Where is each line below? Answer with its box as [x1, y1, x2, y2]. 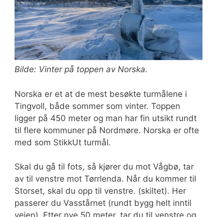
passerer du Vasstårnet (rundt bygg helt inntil [15, 198, 191, 208]
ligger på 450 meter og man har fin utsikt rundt [15, 113, 197, 123]
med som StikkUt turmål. [15, 137, 111, 147]
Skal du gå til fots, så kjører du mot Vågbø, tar [15, 162, 194, 172]
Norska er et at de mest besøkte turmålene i [15, 89, 187, 99]
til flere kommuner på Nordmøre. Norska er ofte [15, 125, 199, 135]
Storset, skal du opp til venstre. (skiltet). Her [15, 186, 186, 196]
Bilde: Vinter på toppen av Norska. [15, 64, 150, 75]
